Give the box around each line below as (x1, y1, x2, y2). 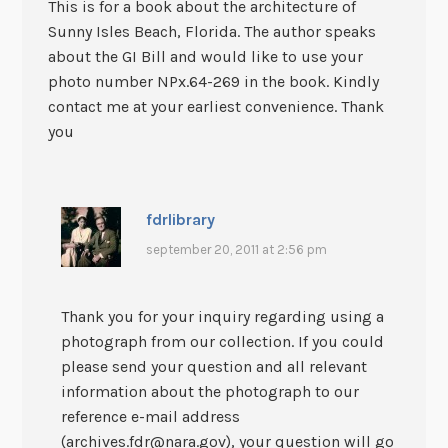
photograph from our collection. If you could (60, 332, 384, 352)
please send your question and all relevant (60, 357, 367, 377)
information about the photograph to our (60, 382, 359, 402)
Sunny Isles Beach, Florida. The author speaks (47, 21, 376, 41)
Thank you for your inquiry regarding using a (60, 307, 384, 327)
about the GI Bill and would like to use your (47, 46, 363, 66)
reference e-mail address (60, 407, 240, 427)
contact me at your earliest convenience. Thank (47, 96, 384, 116)
